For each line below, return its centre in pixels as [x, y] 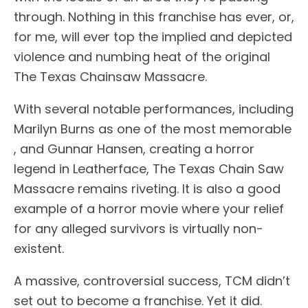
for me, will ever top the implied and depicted [153, 36]
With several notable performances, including [154, 109]
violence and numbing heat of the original [142, 56]
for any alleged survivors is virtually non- [139, 228]
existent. [39, 248]
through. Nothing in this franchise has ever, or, [154, 16]
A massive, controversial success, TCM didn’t [152, 280]
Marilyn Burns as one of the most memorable [153, 129]
